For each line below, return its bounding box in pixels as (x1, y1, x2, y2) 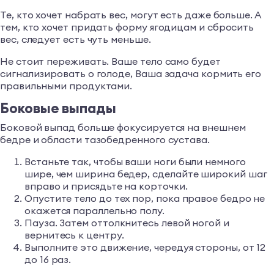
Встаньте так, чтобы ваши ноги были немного (24, 155, 246, 168)
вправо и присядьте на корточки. (24, 180, 188, 193)
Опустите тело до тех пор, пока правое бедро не (24, 192, 265, 205)
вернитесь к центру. (24, 229, 124, 242)
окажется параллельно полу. (24, 204, 165, 217)
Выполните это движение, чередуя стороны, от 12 (24, 241, 266, 254)
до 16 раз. (24, 253, 72, 266)
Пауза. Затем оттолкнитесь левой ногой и (24, 217, 229, 229)
